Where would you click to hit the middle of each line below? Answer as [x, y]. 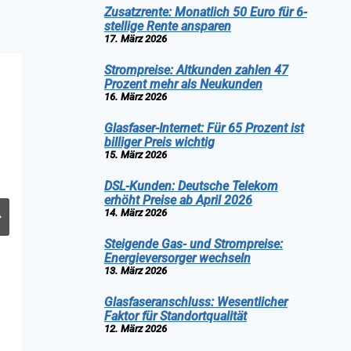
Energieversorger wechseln [177, 258]
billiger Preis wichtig [159, 142]
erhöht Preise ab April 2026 [178, 200]
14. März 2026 [135, 212]
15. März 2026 [135, 154]
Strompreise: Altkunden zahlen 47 [196, 70]
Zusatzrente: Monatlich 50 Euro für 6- [205, 12]
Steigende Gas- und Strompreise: [193, 244]
